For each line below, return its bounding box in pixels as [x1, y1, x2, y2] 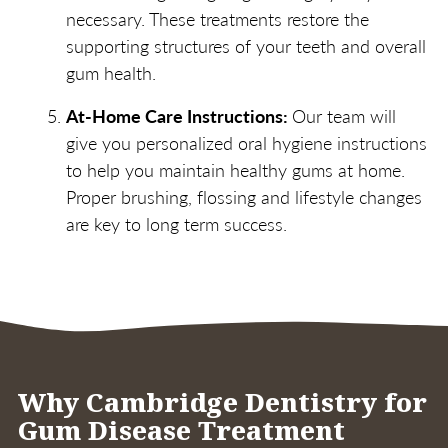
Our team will [292, 103, 396, 129]
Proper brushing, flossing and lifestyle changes [66, 184, 422, 210]
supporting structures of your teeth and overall [66, 33, 426, 59]
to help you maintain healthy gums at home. [66, 157, 405, 183]
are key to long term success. [66, 211, 287, 237]
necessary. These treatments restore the [66, 6, 369, 32]
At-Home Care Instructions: [66, 103, 292, 129]
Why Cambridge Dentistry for [18, 384, 427, 423]
